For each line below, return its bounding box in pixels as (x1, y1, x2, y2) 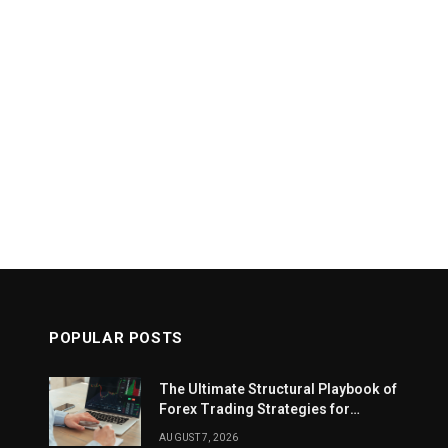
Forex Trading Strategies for (159, 401, 350, 417)
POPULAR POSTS (49, 329, 183, 347)
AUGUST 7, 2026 (159, 432, 239, 443)
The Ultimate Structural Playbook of (159, 381, 397, 397)
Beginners (159, 421, 227, 437)
